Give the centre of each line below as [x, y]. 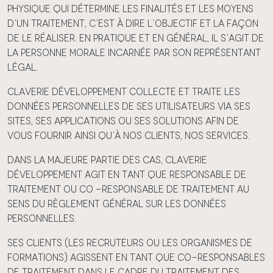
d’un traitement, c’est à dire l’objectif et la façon [133, 23]
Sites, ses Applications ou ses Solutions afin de [123, 121]
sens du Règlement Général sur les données [117, 204]
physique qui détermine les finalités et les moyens [130, 9]
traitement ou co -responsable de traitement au [128, 189]
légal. [23, 67]
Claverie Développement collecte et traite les [124, 92]
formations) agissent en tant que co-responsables [136, 257]
